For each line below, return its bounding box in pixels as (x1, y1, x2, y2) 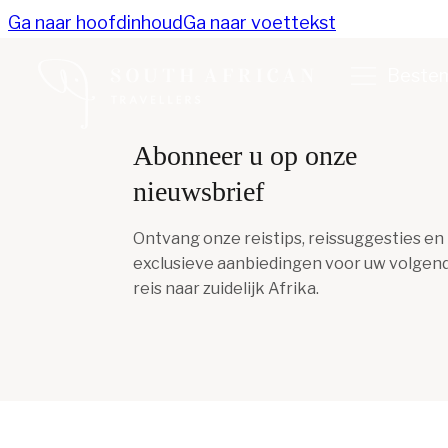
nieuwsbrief (133, 176, 264, 207)
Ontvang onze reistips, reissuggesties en (133, 229, 444, 248)
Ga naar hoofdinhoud (8, 12, 183, 33)
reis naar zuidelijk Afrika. (133, 279, 319, 298)
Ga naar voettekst (183, 12, 336, 33)
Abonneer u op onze (133, 140, 357, 171)
